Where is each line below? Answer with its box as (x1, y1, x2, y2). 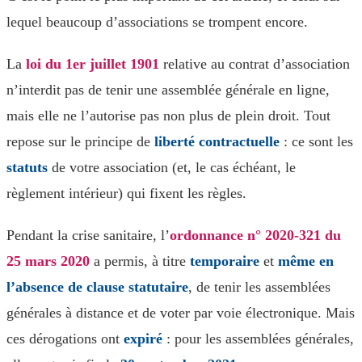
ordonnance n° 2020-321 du (170, 227, 341, 243)
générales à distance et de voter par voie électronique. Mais (6, 305, 355, 321)
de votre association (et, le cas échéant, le (48, 159, 296, 175)
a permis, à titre (90, 253, 190, 269)
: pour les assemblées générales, (162, 330, 354, 347)
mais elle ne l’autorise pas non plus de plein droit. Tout (6, 107, 330, 124)
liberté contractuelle (154, 133, 280, 149)
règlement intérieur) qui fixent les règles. (6, 185, 246, 201)
